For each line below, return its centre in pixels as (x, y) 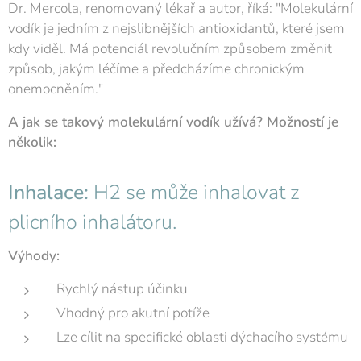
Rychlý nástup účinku (122, 289)
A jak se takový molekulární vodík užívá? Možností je (173, 122)
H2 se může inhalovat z (194, 193)
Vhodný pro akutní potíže (133, 313)
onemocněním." (56, 89)
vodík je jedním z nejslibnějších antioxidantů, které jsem (176, 29)
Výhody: (34, 256)
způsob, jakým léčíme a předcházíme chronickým (156, 69)
